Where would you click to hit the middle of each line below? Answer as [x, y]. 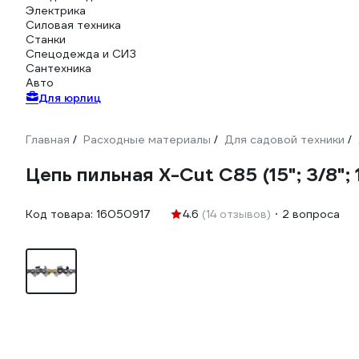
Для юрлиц [70, 98]
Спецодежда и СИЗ [81, 54]
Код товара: [61, 214]
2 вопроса [311, 214]
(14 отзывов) [236, 214]
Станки [46, 39]
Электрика [56, 10]
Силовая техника [73, 25]
